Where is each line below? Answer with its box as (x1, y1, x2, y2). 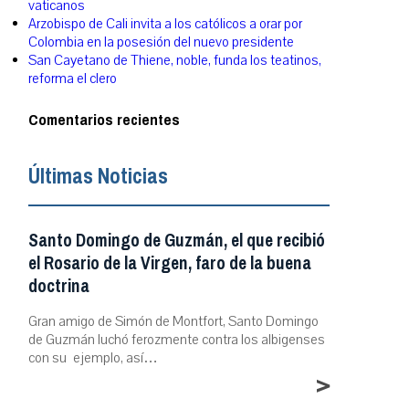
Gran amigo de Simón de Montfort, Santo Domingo (28, 311, 319, 330)
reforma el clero (28, 69, 117, 89)
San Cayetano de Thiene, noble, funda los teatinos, (28, 51, 321, 70)
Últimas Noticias (28, 156, 168, 195)
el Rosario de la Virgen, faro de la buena (28, 246, 311, 279)
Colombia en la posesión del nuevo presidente (28, 33, 294, 52)
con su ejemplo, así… (28, 348, 158, 367)
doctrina (28, 269, 89, 302)
